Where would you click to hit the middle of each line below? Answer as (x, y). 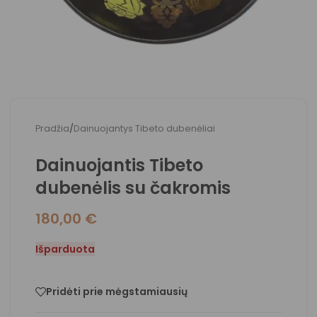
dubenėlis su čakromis (133, 188)
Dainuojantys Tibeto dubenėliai (144, 128)
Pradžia (52, 128)
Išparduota (65, 249)
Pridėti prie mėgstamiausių (117, 292)
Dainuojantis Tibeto (119, 165)
